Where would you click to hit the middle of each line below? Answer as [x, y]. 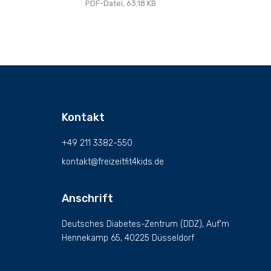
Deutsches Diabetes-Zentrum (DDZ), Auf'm [145, 224]
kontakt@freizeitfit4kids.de [113, 162]
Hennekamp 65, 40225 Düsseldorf [128, 238]
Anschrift [87, 199]
